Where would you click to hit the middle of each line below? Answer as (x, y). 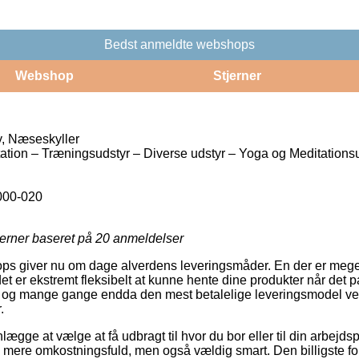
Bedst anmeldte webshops (179, 44)
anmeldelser (147, 238)
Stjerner (237, 75)
